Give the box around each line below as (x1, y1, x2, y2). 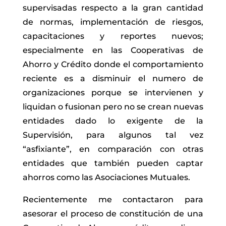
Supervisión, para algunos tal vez (22, 130, 204, 140)
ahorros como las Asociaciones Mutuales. (22, 173, 194, 183)
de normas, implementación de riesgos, (22, 17, 204, 27)
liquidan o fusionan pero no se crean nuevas (22, 102, 204, 112)
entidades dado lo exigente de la (22, 116, 204, 126)
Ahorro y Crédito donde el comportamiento (22, 60, 204, 70)
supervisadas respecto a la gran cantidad (22, 3, 204, 13)
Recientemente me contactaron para (22, 195, 204, 205)
